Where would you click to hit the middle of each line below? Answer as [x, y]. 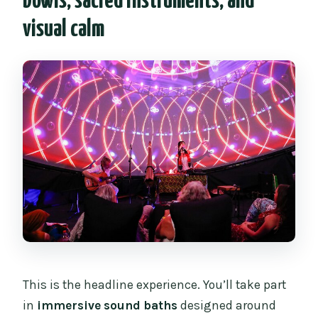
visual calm [64, 29]
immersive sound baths [108, 306]
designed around [227, 306]
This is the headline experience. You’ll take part [155, 285]
